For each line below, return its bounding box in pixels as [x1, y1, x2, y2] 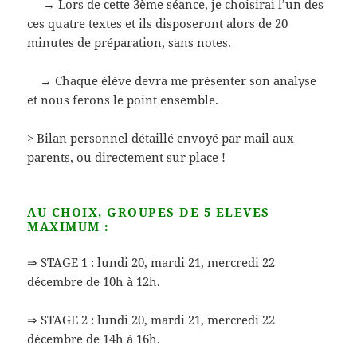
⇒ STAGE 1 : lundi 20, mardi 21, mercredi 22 [27, 253, 276, 270]
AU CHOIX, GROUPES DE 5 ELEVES [27, 203, 270, 220]
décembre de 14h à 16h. [27, 330, 161, 347]
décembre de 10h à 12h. [27, 273, 161, 289]
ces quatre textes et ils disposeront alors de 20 [27, 14, 288, 31]
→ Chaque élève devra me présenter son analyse [27, 72, 317, 88]
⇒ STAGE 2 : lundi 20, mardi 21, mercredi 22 [27, 311, 276, 328]
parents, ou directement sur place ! [27, 148, 226, 165]
